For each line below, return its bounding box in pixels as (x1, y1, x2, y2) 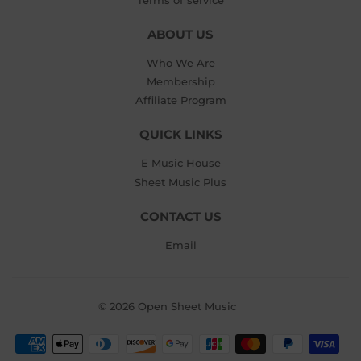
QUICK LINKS (139, 127, 222, 143)
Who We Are (146, 56, 215, 69)
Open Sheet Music (137, 299, 236, 313)
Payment (180, 335, 229, 349)
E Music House (140, 156, 221, 170)
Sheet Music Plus (135, 175, 226, 189)
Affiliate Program (135, 93, 226, 107)
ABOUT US (147, 27, 214, 42)
